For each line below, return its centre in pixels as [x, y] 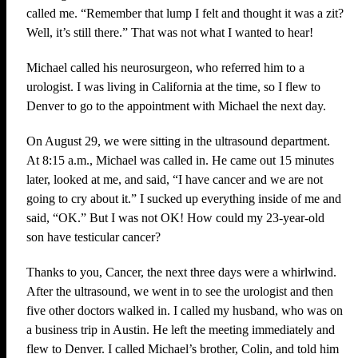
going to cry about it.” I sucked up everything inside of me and [184, 199]
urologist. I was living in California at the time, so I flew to [173, 87]
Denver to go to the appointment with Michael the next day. [176, 106]
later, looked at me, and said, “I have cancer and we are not [175, 179]
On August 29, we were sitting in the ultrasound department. [178, 141]
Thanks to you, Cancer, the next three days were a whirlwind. [181, 272]
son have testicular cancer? [93, 237]
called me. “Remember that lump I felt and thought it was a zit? [185, 13]
